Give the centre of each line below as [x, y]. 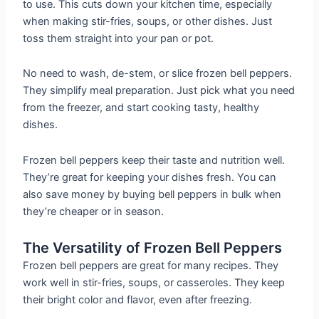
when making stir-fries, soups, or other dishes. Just [148, 21]
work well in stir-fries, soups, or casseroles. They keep [154, 282]
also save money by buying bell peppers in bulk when [152, 194]
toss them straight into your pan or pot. [119, 38]
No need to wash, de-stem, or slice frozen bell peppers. [158, 74]
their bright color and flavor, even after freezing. [138, 299]
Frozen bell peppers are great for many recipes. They [151, 265]
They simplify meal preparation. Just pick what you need [159, 91]
